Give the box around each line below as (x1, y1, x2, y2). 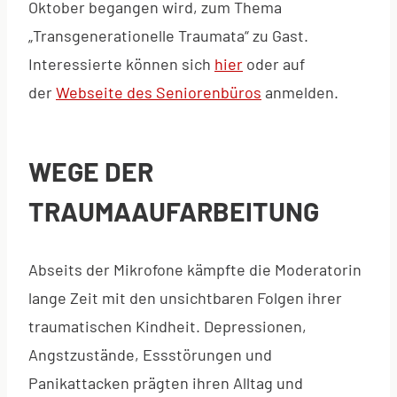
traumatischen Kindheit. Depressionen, (28, 315, 307, 336)
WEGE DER (28, 154, 153, 187)
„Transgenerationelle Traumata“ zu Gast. (28, 25, 308, 45)
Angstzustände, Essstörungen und (28, 344, 272, 364)
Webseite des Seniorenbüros (56, 82, 261, 102)
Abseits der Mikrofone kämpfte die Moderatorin (28, 259, 362, 279)
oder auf (243, 53, 305, 74)
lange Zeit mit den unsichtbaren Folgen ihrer (28, 287, 342, 307)
